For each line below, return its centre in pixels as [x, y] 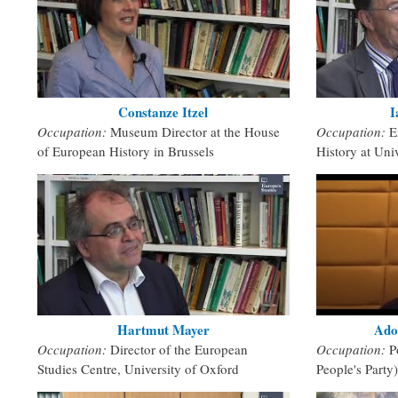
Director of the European [179, 350]
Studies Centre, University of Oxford [138, 369]
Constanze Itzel [163, 111]
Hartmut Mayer [163, 330]
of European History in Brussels [126, 151]
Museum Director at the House [195, 131]
